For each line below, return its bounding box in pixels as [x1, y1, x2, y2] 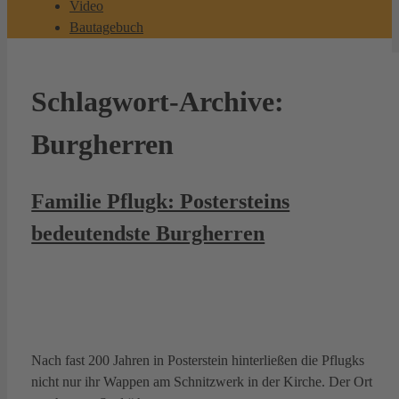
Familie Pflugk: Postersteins [31, 189, 290, 213]
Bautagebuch [69, 19, 143, 35]
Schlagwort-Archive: [31, 85, 285, 118]
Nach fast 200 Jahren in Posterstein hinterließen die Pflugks [31, 353, 365, 369]
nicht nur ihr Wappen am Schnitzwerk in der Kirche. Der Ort [31, 374, 373, 390]
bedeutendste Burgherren [31, 221, 265, 245]
